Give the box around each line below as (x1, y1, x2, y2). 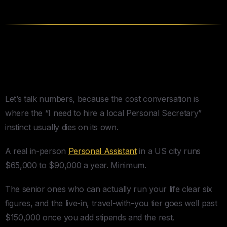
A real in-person (5, 145, 68, 156)
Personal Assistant (68, 145, 137, 156)
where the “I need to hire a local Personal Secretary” (5, 107, 202, 118)
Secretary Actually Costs (5, 66, 173, 84)
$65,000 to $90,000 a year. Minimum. (5, 160, 146, 170)
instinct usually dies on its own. (5, 122, 119, 132)
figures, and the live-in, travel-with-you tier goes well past (5, 198, 217, 208)
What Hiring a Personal (5, 49, 160, 66)
